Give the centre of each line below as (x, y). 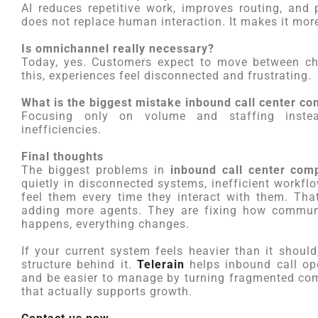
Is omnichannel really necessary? (118, 49)
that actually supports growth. (107, 291)
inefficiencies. (61, 130)
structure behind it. (79, 264)
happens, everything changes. (105, 224)
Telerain (160, 264)
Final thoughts (62, 157)
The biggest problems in (96, 170)
